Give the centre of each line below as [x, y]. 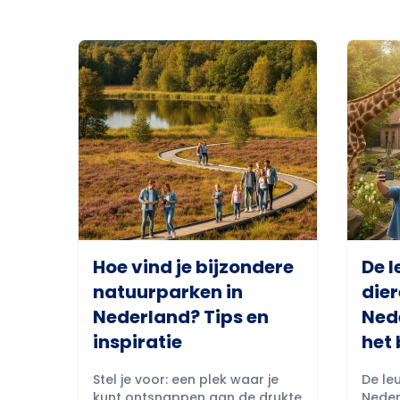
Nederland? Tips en [181, 317]
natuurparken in [168, 292]
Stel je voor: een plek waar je [186, 379]
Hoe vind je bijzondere [193, 267]
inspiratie [137, 342]
